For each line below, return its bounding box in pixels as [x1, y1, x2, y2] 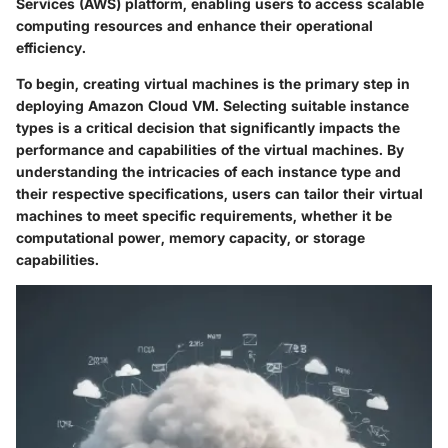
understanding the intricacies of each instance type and [16, 163, 401, 181]
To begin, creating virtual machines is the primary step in [16, 75, 410, 93]
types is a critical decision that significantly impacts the [16, 119, 400, 137]
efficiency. [16, 39, 86, 57]
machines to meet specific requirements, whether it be [16, 207, 392, 225]
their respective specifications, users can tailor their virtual [16, 185, 423, 203]
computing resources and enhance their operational [16, 17, 373, 35]
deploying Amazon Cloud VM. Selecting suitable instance [16, 97, 409, 115]
